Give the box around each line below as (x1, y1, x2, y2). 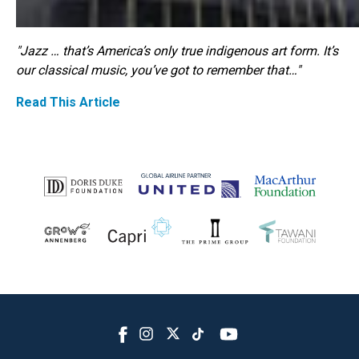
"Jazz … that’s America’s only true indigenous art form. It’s (16, 43, 338, 58)
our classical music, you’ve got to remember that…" (16, 63, 301, 78)
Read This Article (16, 95, 120, 110)
